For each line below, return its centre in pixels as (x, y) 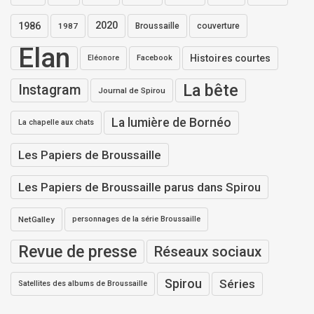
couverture (218, 26)
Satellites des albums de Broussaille (83, 283)
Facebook (155, 57)
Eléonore (103, 57)
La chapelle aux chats (56, 122)
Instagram (49, 90)
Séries (237, 284)
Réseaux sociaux (208, 251)
